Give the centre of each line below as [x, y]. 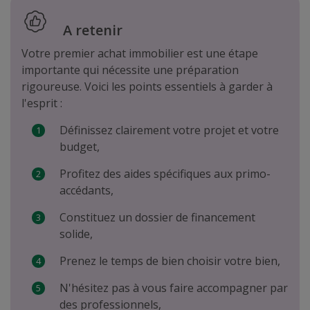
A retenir [93, 30]
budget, [80, 147]
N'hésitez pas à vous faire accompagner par [174, 288]
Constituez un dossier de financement [157, 217]
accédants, [86, 190]
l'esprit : [42, 103]
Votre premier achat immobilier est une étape [140, 53]
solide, [76, 234]
